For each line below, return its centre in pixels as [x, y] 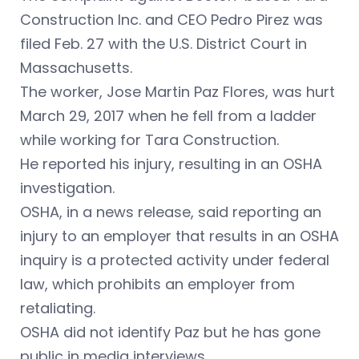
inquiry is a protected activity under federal [175, 260]
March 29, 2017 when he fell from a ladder [168, 115]
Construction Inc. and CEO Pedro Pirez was [171, 19]
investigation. [67, 188]
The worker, [63, 91]
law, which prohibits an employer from [157, 284]
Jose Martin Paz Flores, [190, 91]
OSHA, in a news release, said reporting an [171, 212]
